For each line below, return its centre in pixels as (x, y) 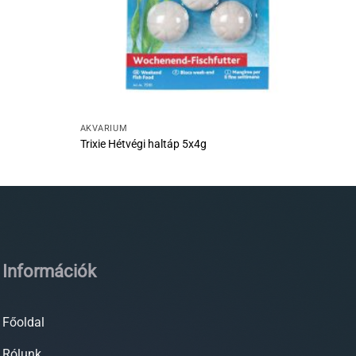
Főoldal (23, 322)
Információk (49, 271)
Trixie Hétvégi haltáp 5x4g (143, 144)
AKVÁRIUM (104, 129)
